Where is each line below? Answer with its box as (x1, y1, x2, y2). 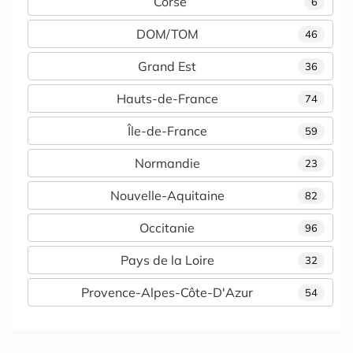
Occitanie (139, 220, 195, 236)
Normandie (134, 155, 200, 172)
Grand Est (138, 58, 196, 75)
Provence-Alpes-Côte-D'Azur (81, 284, 253, 301)
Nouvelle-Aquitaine (110, 188, 225, 204)
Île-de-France (127, 123, 207, 139)
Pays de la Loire (120, 252, 214, 269)
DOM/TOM (136, 26, 199, 43)
